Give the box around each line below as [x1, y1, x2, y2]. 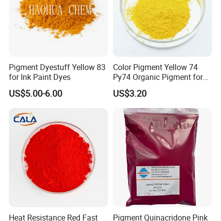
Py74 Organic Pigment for [112, 71, 203, 82]
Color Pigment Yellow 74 [112, 61, 198, 73]
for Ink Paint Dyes [9, 71, 71, 82]
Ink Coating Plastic [112, 81, 178, 92]
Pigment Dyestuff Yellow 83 [9, 61, 106, 73]
